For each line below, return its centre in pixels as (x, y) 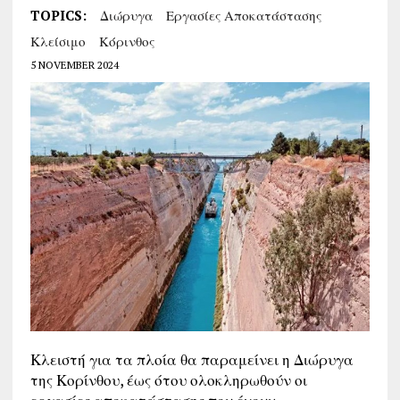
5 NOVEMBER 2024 (74, 65)
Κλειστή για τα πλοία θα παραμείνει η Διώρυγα (192, 360)
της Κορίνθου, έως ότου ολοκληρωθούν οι (168, 380)
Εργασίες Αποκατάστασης (243, 15)
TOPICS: (58, 15)
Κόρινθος (126, 41)
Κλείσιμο (58, 41)
